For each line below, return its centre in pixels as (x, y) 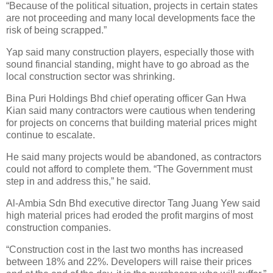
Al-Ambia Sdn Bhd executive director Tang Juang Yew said (133, 203)
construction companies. (58, 227)
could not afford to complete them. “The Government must (129, 169)
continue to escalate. (51, 135)
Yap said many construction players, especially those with (130, 52)
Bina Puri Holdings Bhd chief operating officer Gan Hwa (126, 99)
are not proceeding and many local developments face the (131, 18)
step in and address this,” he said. (78, 181)
